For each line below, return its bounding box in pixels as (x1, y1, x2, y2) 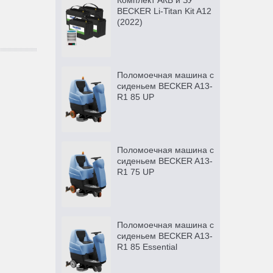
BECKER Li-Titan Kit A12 (116, 6, 211, 16)
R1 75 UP (116, 167, 154, 177)
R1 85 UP (116, 92, 154, 102)
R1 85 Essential (116, 242, 177, 252)
